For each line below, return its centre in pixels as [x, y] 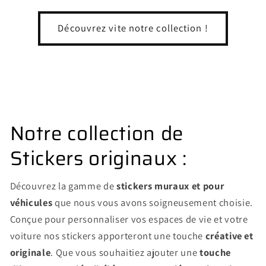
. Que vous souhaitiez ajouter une [125, 252]
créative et [229, 235]
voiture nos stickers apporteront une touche [107, 235]
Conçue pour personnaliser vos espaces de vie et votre [129, 219]
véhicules [32, 202]
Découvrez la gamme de [63, 186]
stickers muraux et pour [170, 186]
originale [30, 252]
